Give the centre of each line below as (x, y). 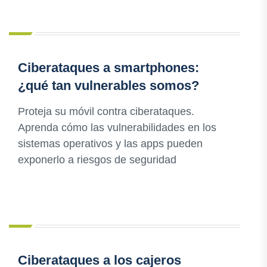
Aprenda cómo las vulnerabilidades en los (117, 128)
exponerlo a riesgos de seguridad (97, 160)
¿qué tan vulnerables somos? (108, 86)
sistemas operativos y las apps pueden (110, 144)
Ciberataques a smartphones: (108, 68)
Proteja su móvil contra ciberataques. (106, 112)
